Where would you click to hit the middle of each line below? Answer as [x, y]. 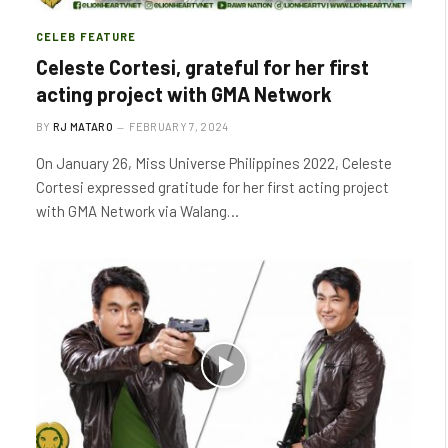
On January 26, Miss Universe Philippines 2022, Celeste [214, 163]
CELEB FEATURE [86, 36]
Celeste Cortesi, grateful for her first [202, 67]
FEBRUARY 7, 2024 [179, 126]
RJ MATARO [83, 126]
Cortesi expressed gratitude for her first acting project [212, 187]
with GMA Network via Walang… [137, 211]
